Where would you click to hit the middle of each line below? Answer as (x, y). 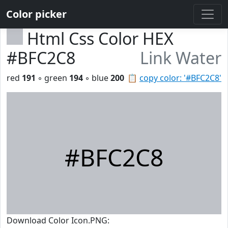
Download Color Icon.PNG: (58, 220)
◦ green (52, 78)
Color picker (36, 14)
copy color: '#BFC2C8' (180, 78)
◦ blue (97, 78)
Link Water (181, 58)
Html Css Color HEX (100, 38)
